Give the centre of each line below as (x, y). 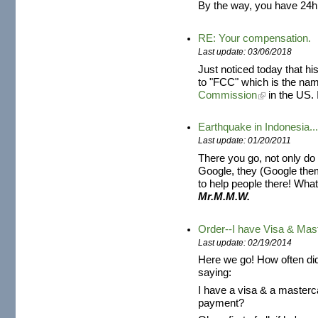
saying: (215, 273)
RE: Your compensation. (255, 39)
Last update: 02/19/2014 (245, 242)
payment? (221, 303)
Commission (228, 95)
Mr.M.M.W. (224, 196)
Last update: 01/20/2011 (245, 141)
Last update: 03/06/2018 (245, 52)
